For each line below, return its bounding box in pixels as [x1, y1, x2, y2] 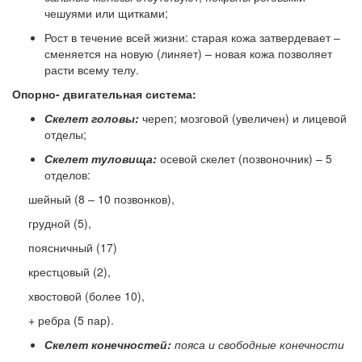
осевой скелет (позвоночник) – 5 [157, 149, 332, 166]
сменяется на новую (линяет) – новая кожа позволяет [44, 44, 332, 61]
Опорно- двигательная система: [12, 85, 196, 102]
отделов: [44, 166, 90, 183]
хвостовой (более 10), [28, 287, 145, 304]
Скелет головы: [44, 109, 139, 126]
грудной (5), [28, 214, 91, 231]
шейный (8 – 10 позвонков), [28, 190, 175, 207]
